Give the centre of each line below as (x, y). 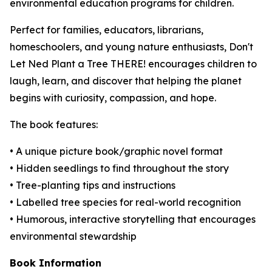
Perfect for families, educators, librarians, (107, 30)
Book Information (56, 263)
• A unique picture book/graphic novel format (116, 151)
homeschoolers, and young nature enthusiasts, (119, 47)
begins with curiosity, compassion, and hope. (113, 98)
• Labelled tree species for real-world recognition (125, 202)
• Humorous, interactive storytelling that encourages (133, 219)
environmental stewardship (73, 236)
